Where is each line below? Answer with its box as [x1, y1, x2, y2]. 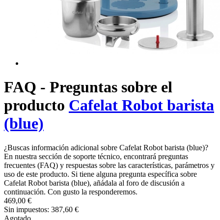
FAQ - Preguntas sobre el [4, 78, 172, 96]
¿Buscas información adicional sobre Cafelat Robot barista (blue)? [4, 143, 208, 152]
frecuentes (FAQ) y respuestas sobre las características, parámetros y [4, 161, 215, 169]
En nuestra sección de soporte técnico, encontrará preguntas [4, 152, 188, 161]
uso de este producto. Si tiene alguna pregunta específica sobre [4, 169, 197, 178]
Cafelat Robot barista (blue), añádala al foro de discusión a [4, 178, 185, 187]
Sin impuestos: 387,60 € [4, 205, 79, 214]
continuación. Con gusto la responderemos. [4, 187, 137, 196]
